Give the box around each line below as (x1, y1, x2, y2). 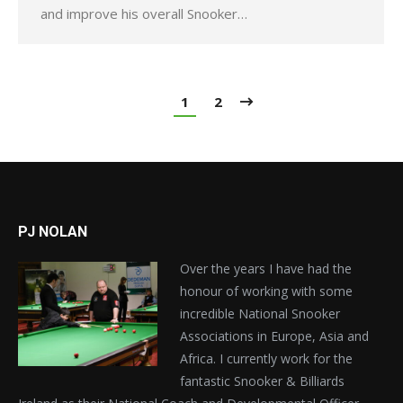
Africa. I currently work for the (180, 350, 354, 368)
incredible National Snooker (180, 305, 341, 323)
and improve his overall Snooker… (40, 4, 247, 22)
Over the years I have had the (180, 260, 353, 278)
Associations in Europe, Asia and (180, 327, 370, 345)
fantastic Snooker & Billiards (180, 372, 345, 390)
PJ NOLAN (18, 223, 87, 241)
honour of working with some (180, 282, 354, 300)
